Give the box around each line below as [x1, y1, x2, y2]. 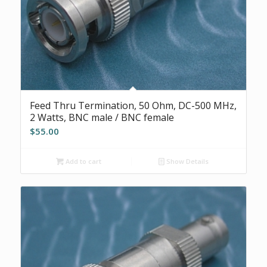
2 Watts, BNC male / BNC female [29, 111, 174, 125]
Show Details [164, 157, 209, 166]
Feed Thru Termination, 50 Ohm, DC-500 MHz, [29, 99, 237, 113]
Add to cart [64, 157, 102, 166]
